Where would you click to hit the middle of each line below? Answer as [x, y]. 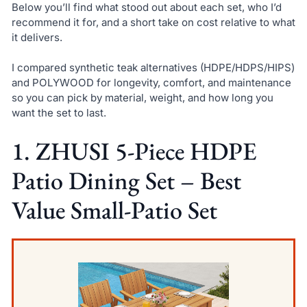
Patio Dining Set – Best [126, 180]
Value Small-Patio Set [114, 210]
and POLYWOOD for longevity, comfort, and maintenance [151, 83]
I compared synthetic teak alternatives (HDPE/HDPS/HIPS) [153, 68]
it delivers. [37, 37]
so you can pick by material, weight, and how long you [142, 98]
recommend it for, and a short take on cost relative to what [153, 22]
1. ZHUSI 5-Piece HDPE [134, 151]
